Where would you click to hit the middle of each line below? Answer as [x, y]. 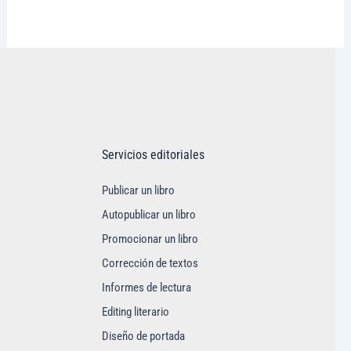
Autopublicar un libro [149, 215]
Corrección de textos [150, 264]
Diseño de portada [143, 337]
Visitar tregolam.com [97, 18]
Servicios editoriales [153, 155]
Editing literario [136, 312]
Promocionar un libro [150, 239]
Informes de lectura [147, 288]
